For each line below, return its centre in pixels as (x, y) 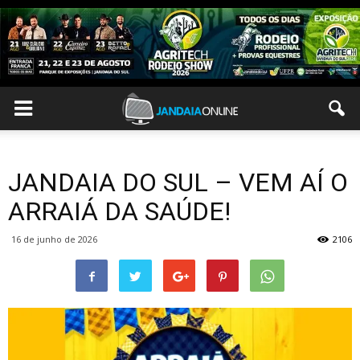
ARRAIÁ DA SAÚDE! (119, 211)
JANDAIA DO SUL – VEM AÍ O (178, 182)
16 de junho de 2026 (54, 239)
